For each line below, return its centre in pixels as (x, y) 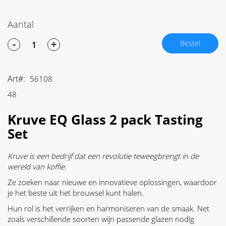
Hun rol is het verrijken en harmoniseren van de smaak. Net (108, 209)
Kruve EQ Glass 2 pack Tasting (105, 120)
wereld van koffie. (37, 167)
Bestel (190, 43)
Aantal (21, 24)
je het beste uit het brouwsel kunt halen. (76, 193)
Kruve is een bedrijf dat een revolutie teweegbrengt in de (103, 156)
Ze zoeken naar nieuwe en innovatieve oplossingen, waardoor (112, 182)
